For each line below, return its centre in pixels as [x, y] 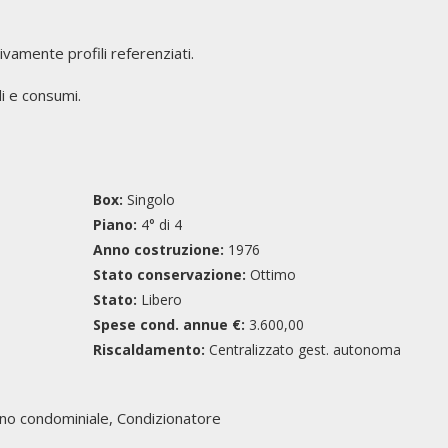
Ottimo [270, 274]
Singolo [148, 199]
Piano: [114, 224]
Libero [159, 299]
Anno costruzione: [158, 249]
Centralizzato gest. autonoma [302, 349]
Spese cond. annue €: [168, 324]
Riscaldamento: [148, 349]
